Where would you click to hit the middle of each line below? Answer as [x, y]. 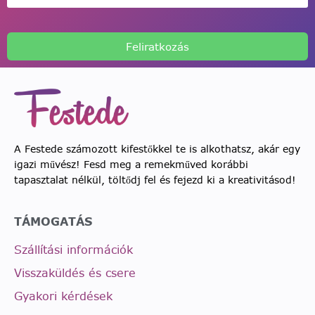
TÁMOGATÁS [53, 221]
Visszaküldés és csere [75, 272]
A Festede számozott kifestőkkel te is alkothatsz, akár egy [157, 149]
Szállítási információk [73, 249]
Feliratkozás [157, 46]
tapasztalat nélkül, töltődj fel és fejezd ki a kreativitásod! [155, 180]
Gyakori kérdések [63, 296]
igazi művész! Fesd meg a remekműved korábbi [131, 164]
